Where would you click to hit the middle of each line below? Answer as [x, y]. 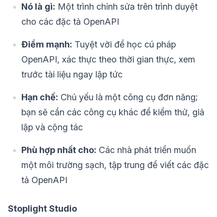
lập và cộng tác [52, 127]
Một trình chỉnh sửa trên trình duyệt [126, 7]
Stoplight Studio [42, 209]
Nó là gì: [38, 7]
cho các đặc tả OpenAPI [70, 22]
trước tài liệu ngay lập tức [72, 75]
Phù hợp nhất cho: [59, 150]
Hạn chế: [40, 97]
